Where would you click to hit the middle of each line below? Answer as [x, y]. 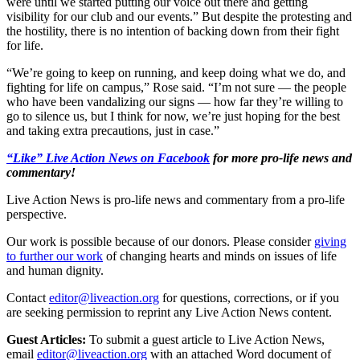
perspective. [37, 214]
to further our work [55, 256]
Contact [26, 297]
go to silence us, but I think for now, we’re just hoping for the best [173, 116]
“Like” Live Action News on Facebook [108, 157]
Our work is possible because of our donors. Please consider [159, 241]
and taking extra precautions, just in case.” [113, 130]
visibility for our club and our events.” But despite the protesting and [179, 16]
